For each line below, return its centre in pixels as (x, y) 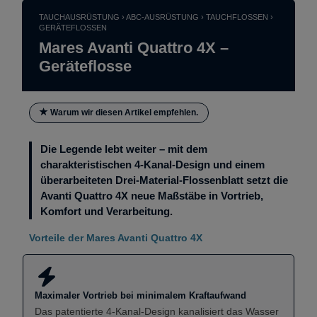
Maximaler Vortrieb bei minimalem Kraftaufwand (140, 296)
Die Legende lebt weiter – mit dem (124, 149)
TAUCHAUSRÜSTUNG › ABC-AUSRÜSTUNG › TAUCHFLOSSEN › (156, 17)
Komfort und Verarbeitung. (106, 211)
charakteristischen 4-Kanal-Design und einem (152, 165)
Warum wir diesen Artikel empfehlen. (123, 113)
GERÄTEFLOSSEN (73, 28)
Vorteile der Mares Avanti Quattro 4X (116, 238)
